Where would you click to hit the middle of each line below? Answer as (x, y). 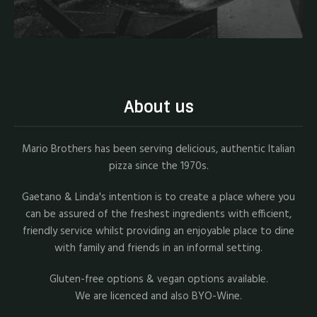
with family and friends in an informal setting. (158, 248)
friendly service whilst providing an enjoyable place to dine (158, 231)
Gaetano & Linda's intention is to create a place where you (158, 197)
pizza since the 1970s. (158, 166)
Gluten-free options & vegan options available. (158, 279)
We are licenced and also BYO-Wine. (158, 296)
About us (158, 107)
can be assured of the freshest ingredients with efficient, (158, 214)
